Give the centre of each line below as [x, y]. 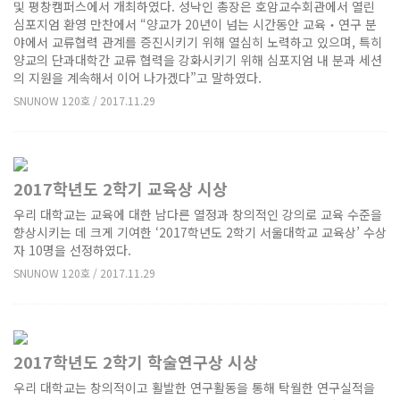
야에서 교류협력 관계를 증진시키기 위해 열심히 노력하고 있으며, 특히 [198, 42]
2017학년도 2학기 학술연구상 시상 [136, 361]
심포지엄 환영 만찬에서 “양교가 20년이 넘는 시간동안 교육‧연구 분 [195, 24]
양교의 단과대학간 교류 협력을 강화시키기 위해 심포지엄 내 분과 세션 [198, 59]
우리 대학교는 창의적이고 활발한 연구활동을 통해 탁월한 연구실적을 [194, 387]
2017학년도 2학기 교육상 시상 [121, 189]
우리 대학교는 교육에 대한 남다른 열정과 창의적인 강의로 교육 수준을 [198, 215]
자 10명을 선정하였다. [72, 250]
